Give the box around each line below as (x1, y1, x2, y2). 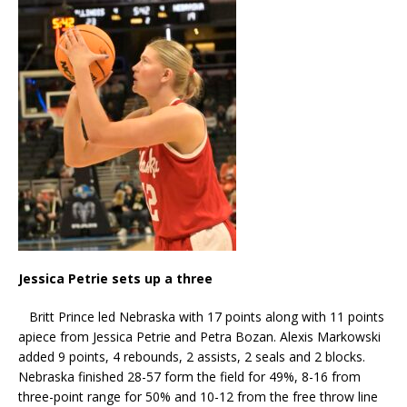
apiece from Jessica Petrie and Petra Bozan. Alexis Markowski (18, 327, 381, 345)
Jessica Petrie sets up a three (18, 269, 213, 287)
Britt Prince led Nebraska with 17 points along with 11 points (18, 307, 384, 325)
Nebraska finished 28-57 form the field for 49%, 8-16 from (18, 367, 361, 385)
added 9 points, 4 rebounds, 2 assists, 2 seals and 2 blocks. (18, 347, 369, 365)
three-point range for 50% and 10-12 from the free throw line (18, 387, 378, 405)
